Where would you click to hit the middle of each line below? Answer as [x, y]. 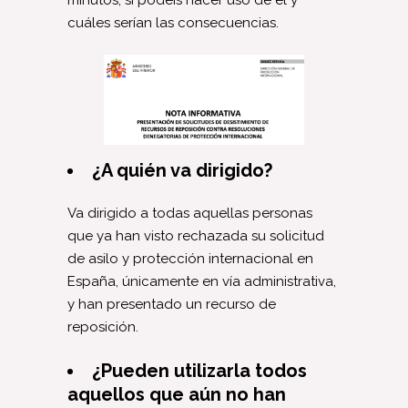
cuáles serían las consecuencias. [173, 23]
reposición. [103, 326]
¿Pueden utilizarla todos [199, 370]
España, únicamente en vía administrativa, [202, 281]
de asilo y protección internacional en [190, 258]
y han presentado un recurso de [172, 304]
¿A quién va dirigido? [182, 170]
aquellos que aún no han [177, 394]
